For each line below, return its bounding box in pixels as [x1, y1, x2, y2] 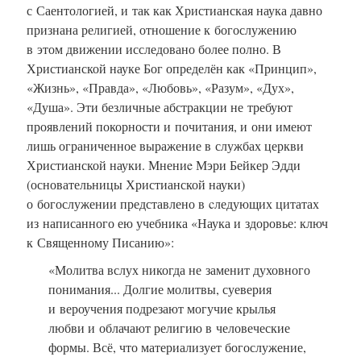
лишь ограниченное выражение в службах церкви [27, 136, 304, 154]
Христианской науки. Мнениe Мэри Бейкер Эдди [27, 156, 301, 173]
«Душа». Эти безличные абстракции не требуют [27, 98, 293, 115]
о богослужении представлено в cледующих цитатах [27, 194, 319, 212]
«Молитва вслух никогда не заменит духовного [48, 260, 310, 278]
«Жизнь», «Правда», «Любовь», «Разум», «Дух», [27, 78, 294, 96]
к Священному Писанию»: [27, 233, 174, 251]
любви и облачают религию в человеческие [48, 318, 290, 336]
